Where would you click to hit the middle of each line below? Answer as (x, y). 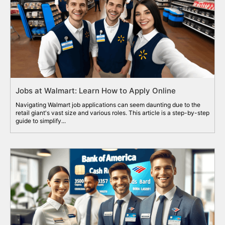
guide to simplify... (41, 121)
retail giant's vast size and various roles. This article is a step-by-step (113, 113)
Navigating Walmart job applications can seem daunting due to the (108, 105)
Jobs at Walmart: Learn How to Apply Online (96, 91)
